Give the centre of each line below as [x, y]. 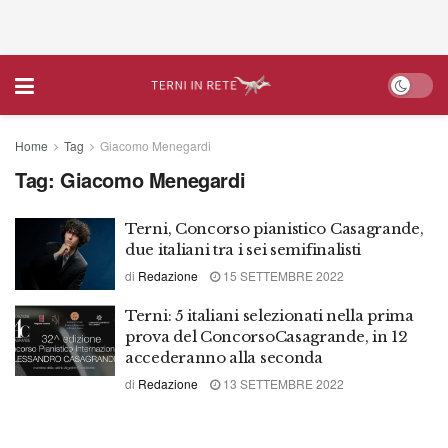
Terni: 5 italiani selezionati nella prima [269, 315]
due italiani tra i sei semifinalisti [243, 249]
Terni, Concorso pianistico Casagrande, [274, 228]
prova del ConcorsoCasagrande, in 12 [266, 336]
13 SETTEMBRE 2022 [282, 383]
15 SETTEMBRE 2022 [282, 275]
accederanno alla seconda [224, 357]
